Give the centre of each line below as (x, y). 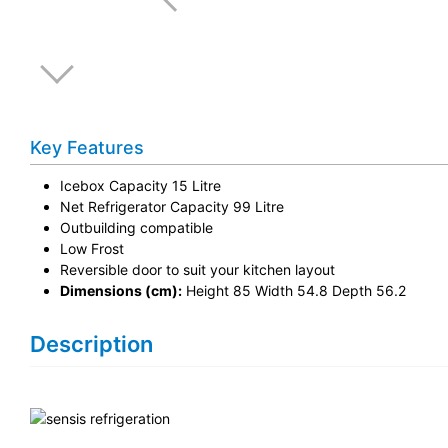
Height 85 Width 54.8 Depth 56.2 (294, 290)
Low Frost (92, 248)
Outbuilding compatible (136, 227)
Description (91, 344)
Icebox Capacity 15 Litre (140, 185)
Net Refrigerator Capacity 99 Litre (172, 206)
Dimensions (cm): (121, 290)
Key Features (87, 147)
